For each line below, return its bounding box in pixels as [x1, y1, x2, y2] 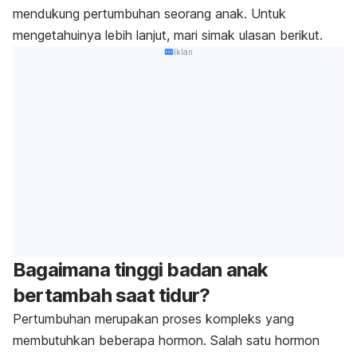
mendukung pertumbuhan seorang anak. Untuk [13, 5, 286, 22]
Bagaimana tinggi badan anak [13, 258, 269, 282]
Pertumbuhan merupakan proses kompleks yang [13, 311, 294, 328]
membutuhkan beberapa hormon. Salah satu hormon [13, 332, 320, 349]
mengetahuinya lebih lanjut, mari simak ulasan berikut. [13, 26, 323, 43]
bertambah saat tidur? [13, 284, 210, 308]
